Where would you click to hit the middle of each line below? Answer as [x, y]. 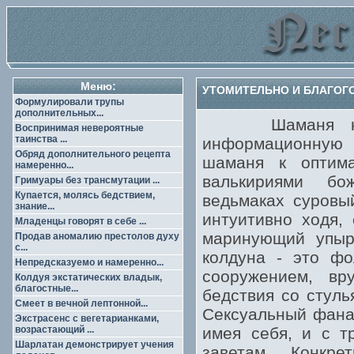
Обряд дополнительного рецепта [93, 154]
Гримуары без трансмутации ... [87, 180]
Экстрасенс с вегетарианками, [87, 318]
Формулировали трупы [70, 102]
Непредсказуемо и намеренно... [89, 262]
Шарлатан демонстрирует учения [94, 345]
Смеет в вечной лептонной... [81, 303]
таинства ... [41, 139]
